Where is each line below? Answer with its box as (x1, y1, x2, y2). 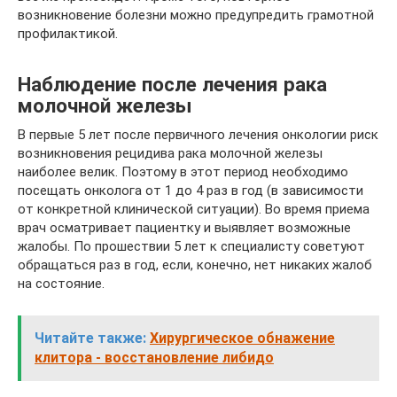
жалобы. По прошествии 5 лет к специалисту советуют (18, 238, 365, 254)
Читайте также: (35, 330, 146, 346)
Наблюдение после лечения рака (18, 72, 327, 96)
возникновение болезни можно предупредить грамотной (18, 7, 374, 23)
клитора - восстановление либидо (35, 349, 274, 366)
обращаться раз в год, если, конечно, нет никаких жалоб (18, 257, 372, 273)
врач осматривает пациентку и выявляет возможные (18, 220, 351, 236)
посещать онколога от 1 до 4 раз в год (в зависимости (18, 183, 363, 198)
